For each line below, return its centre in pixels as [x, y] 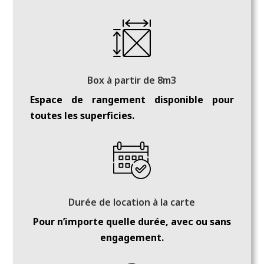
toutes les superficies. [82, 162]
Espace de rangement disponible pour [132, 146]
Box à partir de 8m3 [132, 127]
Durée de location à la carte [132, 249]
